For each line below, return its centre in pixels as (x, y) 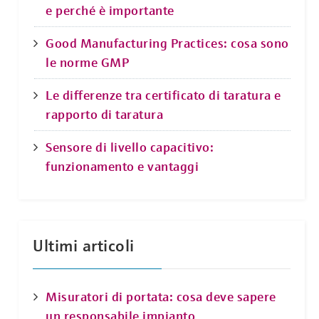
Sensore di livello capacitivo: (130, 147)
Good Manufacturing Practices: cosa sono (167, 43)
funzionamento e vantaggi (122, 166)
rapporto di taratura (104, 114)
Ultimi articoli (84, 245)
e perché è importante (110, 10)
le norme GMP (87, 62)
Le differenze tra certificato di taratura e (163, 95)
